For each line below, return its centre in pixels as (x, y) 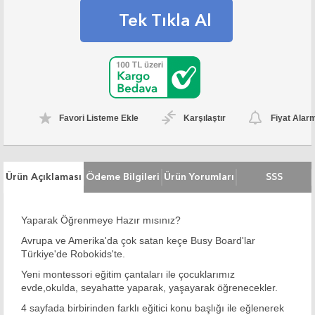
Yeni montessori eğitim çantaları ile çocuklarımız (128, 274)
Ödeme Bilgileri (123, 176)
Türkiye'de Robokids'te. (73, 253)
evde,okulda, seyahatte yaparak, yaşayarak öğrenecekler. (149, 287)
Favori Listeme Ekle (99, 118)
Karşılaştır (205, 118)
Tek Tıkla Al (165, 20)
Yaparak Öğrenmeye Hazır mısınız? (101, 220)
